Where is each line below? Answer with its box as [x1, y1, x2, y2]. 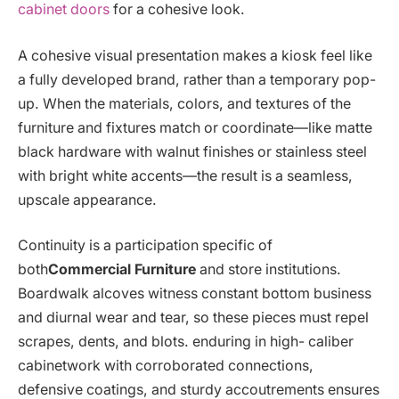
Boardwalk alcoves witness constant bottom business [18, 285, 371, 303]
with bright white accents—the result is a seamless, [18, 167, 353, 184]
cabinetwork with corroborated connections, [18, 357, 313, 375]
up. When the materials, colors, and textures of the [18, 94, 351, 112]
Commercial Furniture [48, 261, 199, 279]
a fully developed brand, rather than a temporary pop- [18, 70, 376, 88]
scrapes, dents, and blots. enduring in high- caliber [18, 333, 354, 351]
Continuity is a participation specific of [18, 237, 273, 255]
